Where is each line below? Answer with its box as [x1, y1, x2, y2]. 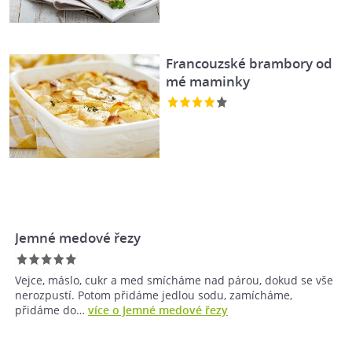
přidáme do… [15, 302, 88, 318]
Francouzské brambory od [166, 53, 333, 72]
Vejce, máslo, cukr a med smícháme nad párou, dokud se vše [15, 273, 333, 288]
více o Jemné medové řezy [88, 302, 228, 318]
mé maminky [166, 71, 251, 90]
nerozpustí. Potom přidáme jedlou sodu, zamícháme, [15, 288, 292, 303]
